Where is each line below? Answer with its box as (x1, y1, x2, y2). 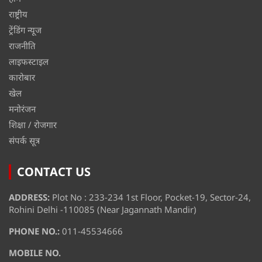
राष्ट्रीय (9, 8, 27, 20)
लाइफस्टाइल (9, 56, 49, 68)
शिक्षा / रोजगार (9, 119, 57, 131)
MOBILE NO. (9, 247, 61, 259)
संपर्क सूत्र (9, 135, 40, 147)
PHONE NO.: (9, 225, 62, 237)
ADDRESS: (9, 191, 52, 204)
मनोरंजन (9, 103, 36, 115)
